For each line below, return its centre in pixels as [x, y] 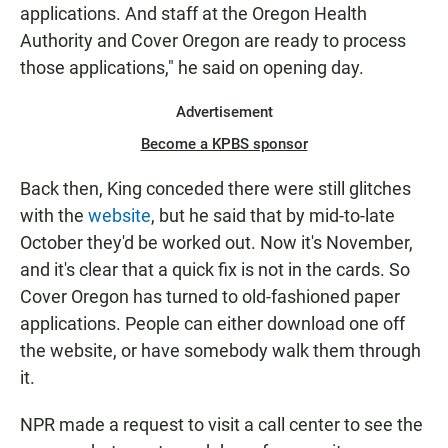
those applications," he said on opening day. [192, 67]
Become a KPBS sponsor [224, 144]
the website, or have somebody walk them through [220, 350]
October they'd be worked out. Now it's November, [216, 242]
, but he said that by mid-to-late [273, 215]
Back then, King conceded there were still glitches [215, 188]
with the [54, 215]
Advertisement [224, 112]
